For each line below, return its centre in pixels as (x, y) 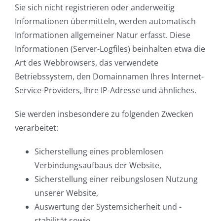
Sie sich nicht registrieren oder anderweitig (95, 8)
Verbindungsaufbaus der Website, (98, 166)
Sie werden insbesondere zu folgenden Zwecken (104, 114)
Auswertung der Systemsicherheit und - (108, 207)
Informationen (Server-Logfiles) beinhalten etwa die (110, 49)
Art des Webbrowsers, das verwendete (87, 63)
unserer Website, (66, 193)
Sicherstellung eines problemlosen (99, 152)
